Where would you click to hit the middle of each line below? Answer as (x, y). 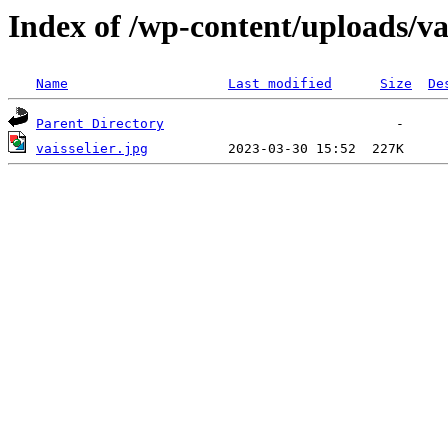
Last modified (280, 84)
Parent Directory (100, 124)
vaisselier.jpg (92, 149)
